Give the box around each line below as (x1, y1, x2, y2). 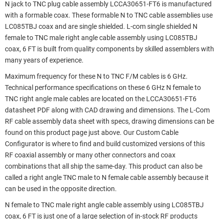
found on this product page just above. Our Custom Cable (5, 128, 178, 137)
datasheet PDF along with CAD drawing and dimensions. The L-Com (5, 106, 210, 114)
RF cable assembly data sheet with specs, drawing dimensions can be (5, 117, 214, 126)
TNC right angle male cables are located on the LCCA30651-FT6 (5, 94, 197, 103)
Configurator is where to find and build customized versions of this (5, 139, 205, 148)
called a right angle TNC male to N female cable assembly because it (5, 173, 209, 182)
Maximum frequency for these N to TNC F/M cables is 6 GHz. (5, 72, 188, 81)
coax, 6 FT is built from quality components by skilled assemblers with (5, 44, 214, 53)
